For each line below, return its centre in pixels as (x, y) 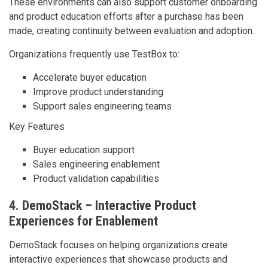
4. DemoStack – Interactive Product (103, 205)
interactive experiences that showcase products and (118, 259)
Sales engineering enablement (96, 164)
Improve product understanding (98, 92)
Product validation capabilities (96, 178)
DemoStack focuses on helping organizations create (118, 245)
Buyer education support (84, 150)
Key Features (37, 126)
